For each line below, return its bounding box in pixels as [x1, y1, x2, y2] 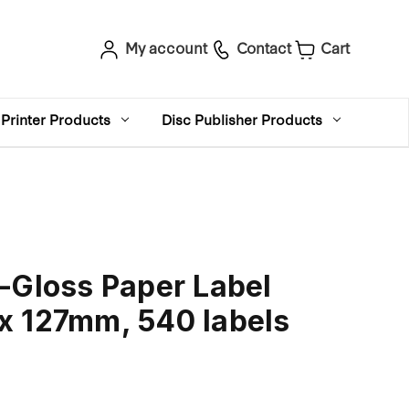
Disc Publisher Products [162, 110, 322, 129]
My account [124, 37, 207, 58]
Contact [236, 37, 291, 58]
